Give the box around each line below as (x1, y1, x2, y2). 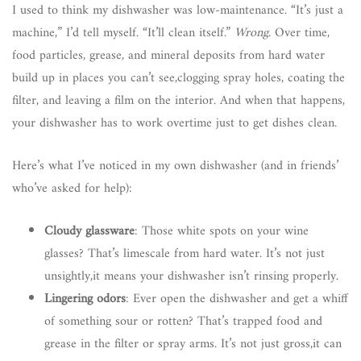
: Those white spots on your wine (135, 219, 309, 243)
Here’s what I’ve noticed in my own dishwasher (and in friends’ (12, 154, 338, 177)
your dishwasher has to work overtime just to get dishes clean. (12, 111, 337, 135)
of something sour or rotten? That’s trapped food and (44, 309, 322, 333)
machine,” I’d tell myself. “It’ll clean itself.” (12, 21, 234, 44)
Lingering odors (44, 287, 126, 310)
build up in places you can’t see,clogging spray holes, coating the (12, 66, 345, 89)
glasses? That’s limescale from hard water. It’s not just (44, 242, 325, 265)
